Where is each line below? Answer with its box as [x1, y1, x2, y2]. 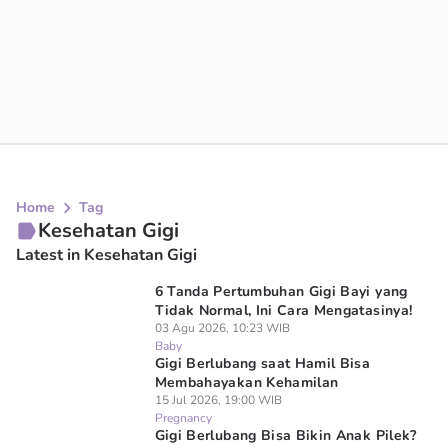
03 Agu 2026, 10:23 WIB [154, 320, 290, 336]
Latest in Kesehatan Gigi [16, 244, 197, 266]
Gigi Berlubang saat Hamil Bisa [154, 354, 371, 373]
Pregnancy [154, 410, 212, 426]
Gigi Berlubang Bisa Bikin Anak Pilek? [154, 426, 417, 445]
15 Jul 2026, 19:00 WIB [154, 392, 282, 408]
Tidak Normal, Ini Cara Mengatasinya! [154, 301, 413, 320]
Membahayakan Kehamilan [154, 373, 339, 392]
